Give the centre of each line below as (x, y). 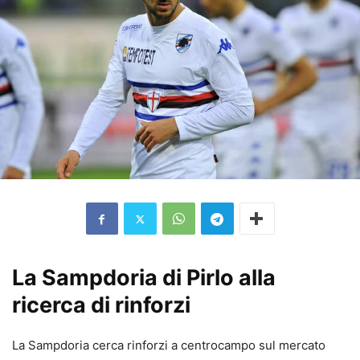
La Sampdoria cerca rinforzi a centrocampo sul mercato (169, 346)
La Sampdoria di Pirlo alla (144, 278)
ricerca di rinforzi (101, 305)
